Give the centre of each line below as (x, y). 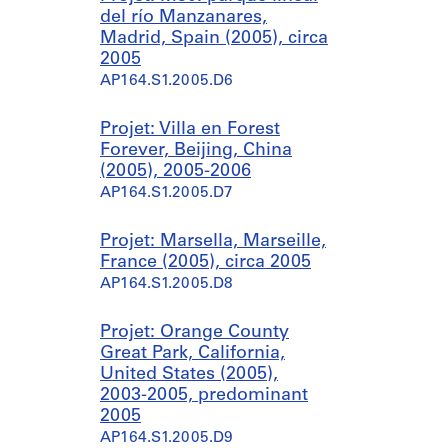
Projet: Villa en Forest (190, 129)
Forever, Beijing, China (196, 150)
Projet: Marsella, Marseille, (213, 241)
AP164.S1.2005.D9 (166, 438)
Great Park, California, (192, 353)
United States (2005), (189, 374)
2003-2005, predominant (204, 395)
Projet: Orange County (194, 332)
